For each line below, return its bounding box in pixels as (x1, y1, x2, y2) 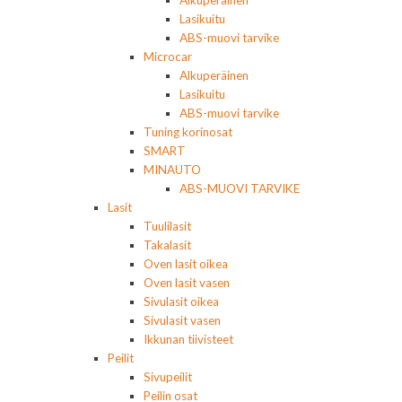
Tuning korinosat (144, 125, 232, 140)
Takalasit (144, 238, 191, 253)
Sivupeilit (144, 370, 192, 385)
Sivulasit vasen (144, 313, 221, 328)
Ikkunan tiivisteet (144, 332, 233, 347)
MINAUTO (144, 162, 201, 178)
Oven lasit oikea (144, 257, 228, 272)
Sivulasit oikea (144, 294, 219, 310)
